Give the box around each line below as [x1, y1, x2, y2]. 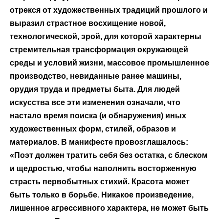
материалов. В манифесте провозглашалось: [10, 137, 188, 146]
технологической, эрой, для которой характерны [10, 32, 201, 41]
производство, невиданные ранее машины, [10, 71, 181, 80]
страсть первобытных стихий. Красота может [10, 177, 190, 186]
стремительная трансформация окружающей [10, 45, 188, 54]
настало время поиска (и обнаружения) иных [10, 111, 186, 120]
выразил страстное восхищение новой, [10, 19, 166, 27]
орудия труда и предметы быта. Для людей [10, 85, 180, 93]
